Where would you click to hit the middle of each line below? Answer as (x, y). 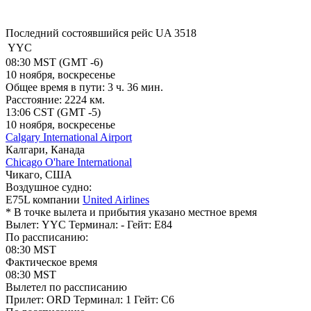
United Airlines (116, 199)
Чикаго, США (39, 174)
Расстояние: (34, 99)
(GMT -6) (79, 62)
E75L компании (44, 199)
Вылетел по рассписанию (66, 287)
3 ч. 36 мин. (135, 87)
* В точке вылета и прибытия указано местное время (131, 212)
